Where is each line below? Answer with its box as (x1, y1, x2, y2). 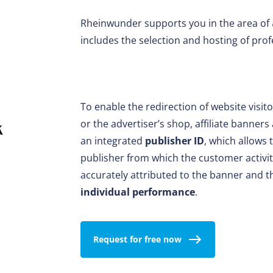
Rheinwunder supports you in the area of (80, 16, 272, 30)
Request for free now (93, 233, 182, 246)
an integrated (80, 134, 145, 148)
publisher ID (145, 134, 204, 148)
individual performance (80, 185, 195, 199)
